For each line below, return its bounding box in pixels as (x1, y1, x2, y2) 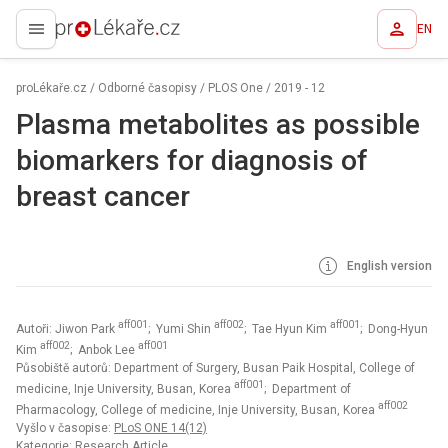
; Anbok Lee (70, 343, 138, 357)
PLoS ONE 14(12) (114, 421, 207, 435)
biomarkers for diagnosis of (16, 144, 368, 177)
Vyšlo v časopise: (16, 421, 114, 435)
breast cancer (16, 180, 190, 213)
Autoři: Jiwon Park (16, 322, 118, 336)
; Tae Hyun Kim (244, 322, 330, 336)
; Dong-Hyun (360, 322, 428, 336)
